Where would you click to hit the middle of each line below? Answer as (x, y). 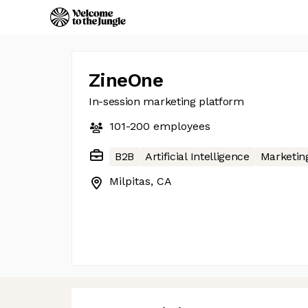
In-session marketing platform (166, 101)
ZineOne (126, 80)
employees (180, 126)
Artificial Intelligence (197, 156)
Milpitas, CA (141, 181)
